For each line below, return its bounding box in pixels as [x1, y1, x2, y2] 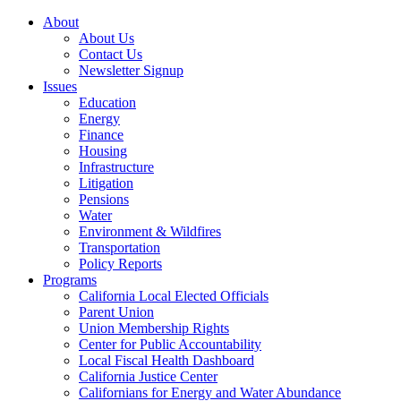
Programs [43, 272, 97, 287]
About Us [79, 30, 134, 46]
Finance [79, 127, 124, 142]
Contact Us [79, 47, 142, 62]
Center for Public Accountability [79, 337, 261, 352]
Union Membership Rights [79, 320, 229, 336]
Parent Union [79, 304, 154, 320]
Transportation [79, 240, 160, 255]
